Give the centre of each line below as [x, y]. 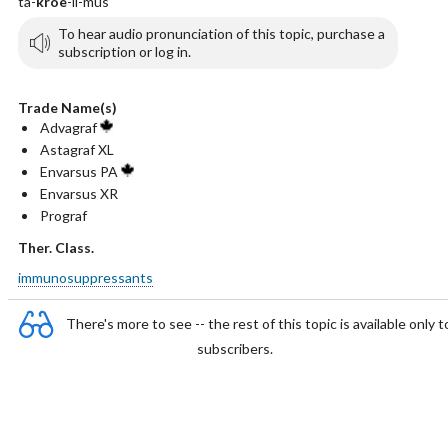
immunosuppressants [85, 277]
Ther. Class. [55, 247]
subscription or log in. [124, 51]
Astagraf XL [76, 149]
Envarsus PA [80, 171]
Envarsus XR [78, 193]
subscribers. [235, 348]
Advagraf [69, 127]
